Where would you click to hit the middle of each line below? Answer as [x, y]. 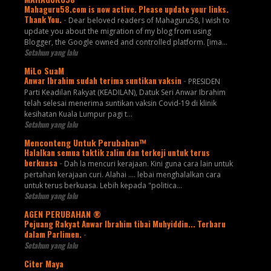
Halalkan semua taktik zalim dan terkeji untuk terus [117, 152]
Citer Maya [44, 263]
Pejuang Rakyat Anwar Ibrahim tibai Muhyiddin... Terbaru [125, 224]
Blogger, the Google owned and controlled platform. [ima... [126, 42]
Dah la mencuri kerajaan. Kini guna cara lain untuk [148, 163]
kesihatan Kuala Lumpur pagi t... [78, 114]
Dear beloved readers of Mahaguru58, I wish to [149, 20]
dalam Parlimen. [54, 234]
